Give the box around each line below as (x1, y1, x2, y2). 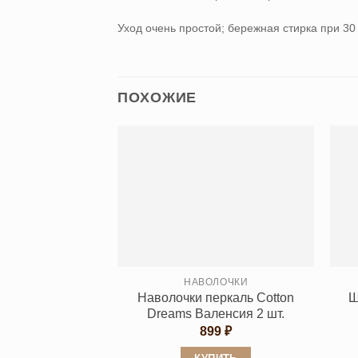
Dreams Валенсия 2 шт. (147, 307, 285, 321)
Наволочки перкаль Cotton (137, 291, 295, 305)
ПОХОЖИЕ (117, 89, 197, 105)
